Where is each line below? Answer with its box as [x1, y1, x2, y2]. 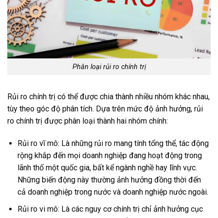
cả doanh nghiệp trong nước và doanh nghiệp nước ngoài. [17, 187, 208, 197]
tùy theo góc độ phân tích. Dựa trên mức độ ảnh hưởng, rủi [7, 104, 203, 114]
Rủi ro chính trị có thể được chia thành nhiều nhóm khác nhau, [7, 92, 210, 102]
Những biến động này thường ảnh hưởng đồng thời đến [17, 175, 201, 185]
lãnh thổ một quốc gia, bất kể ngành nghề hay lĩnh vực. [17, 163, 197, 173]
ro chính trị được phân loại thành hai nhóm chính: [7, 116, 168, 126]
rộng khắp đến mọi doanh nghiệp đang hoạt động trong [17, 151, 202, 161]
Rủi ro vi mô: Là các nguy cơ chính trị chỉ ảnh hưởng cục [17, 204, 203, 214]
